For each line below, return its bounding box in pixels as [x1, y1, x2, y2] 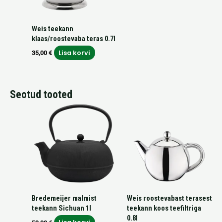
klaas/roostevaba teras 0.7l [31, 34, 115, 43]
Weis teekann [31, 24, 73, 33]
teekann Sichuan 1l [31, 204, 91, 213]
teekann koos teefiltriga [126, 204, 201, 213]
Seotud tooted [10, 88, 72, 101]
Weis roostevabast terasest [126, 194, 212, 203]
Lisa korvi [58, 49, 91, 57]
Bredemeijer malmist [31, 194, 97, 203]
